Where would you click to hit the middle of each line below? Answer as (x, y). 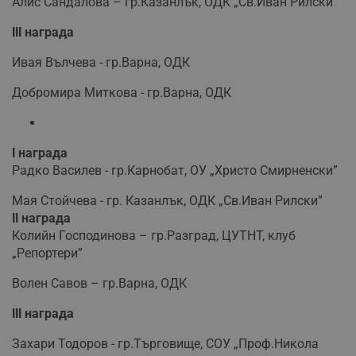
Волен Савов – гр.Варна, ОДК (99, 283)
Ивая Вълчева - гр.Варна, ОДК (101, 62)
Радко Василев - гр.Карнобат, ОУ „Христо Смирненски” (175, 170)
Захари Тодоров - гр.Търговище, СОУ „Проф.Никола (165, 343)
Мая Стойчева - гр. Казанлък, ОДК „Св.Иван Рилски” (167, 200)
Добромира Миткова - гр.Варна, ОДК (122, 92)
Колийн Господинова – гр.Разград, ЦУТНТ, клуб (154, 235)
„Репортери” (47, 253)
